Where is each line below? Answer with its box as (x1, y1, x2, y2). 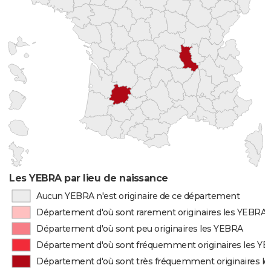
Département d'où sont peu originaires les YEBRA (36, 223, 244, 234)
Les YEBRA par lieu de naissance (9, 172, 168, 184)
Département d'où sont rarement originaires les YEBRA (36, 207, 267, 218)
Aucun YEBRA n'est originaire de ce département (36, 191, 240, 201)
